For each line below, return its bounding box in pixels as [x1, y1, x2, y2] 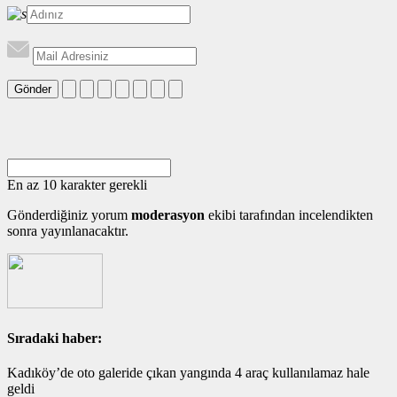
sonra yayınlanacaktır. [7, 222, 128, 238]
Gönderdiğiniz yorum [7, 206, 131, 222]
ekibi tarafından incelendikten [205, 206, 373, 222]
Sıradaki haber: [7, 331, 102, 346]
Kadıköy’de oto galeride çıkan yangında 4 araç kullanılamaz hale [7, 365, 370, 381]
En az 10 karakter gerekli [7, 176, 147, 192]
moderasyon [131, 206, 205, 222]
